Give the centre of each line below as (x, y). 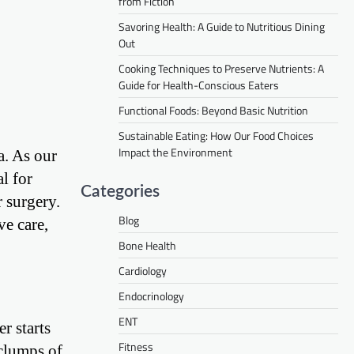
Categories (120, 192)
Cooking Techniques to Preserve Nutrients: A (221, 69)
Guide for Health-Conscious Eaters (199, 85)
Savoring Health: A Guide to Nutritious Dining (222, 27)
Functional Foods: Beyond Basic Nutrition (213, 111)
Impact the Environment (175, 153)
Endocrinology (151, 296)
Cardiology (143, 271)
